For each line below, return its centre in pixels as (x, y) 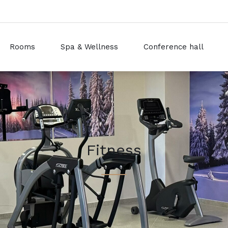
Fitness (114, 150)
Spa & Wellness (89, 47)
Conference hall (174, 47)
